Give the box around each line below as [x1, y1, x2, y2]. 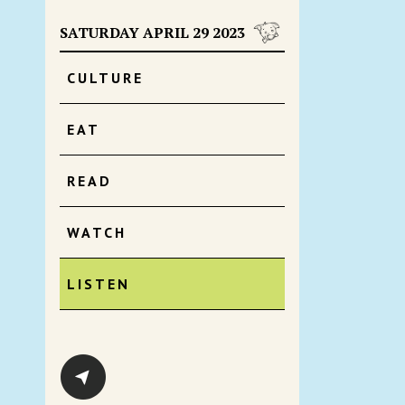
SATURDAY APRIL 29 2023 [60, 23, 245, 42]
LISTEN [67, 275, 130, 293]
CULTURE [67, 69, 144, 87]
